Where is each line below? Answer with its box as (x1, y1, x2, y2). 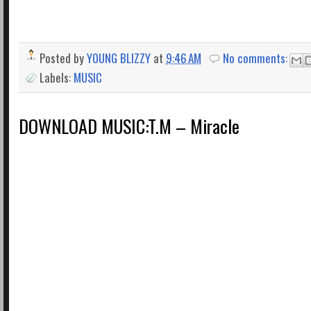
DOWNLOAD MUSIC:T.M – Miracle (19, 112, 239, 140)
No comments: (223, 49, 291, 67)
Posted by (40, 49, 87, 67)
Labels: (40, 69, 74, 87)
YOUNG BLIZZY (87, 49, 151, 67)
